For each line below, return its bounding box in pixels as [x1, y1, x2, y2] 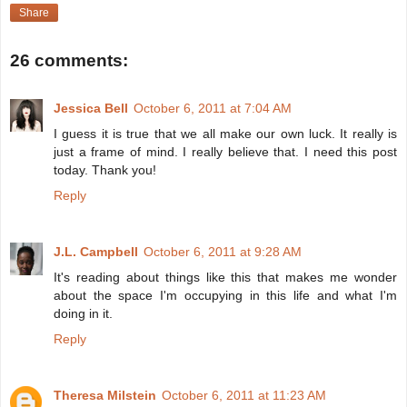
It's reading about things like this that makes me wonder [54, 269, 397, 284]
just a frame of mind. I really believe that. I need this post [54, 144, 397, 159]
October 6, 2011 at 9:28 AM [144, 243, 302, 259]
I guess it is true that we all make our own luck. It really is [54, 125, 397, 141]
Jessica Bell [54, 100, 128, 115]
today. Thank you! [54, 162, 156, 177]
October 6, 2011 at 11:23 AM [162, 387, 326, 402]
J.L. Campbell [54, 243, 138, 259]
